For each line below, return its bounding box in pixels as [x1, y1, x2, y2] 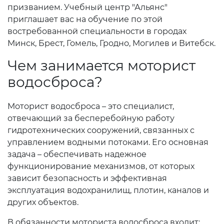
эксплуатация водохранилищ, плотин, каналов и [7, 185, 209, 195]
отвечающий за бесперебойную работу [7, 113, 174, 123]
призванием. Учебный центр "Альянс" [7, 2, 167, 12]
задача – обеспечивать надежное [7, 149, 146, 159]
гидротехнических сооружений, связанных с [7, 125, 194, 135]
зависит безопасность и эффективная [7, 173, 167, 183]
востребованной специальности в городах [7, 26, 186, 36]
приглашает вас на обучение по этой [7, 14, 162, 24]
